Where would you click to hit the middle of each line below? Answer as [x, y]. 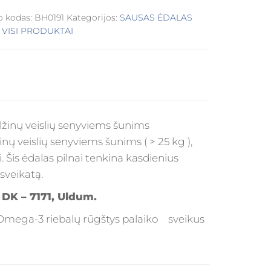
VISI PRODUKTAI [38, 31]
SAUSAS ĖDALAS [156, 18]
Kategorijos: [93, 18]
